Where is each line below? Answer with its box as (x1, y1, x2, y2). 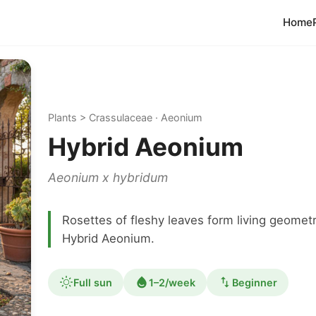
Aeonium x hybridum (48, 170, 168, 186)
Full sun (73, 276, 112, 288)
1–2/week (149, 276, 195, 288)
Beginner (232, 276, 277, 288)
